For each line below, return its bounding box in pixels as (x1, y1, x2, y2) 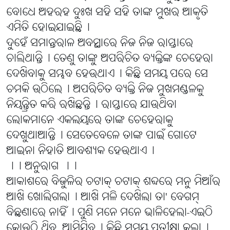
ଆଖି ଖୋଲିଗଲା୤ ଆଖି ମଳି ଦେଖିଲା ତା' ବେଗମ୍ (6, 190, 199, 205)
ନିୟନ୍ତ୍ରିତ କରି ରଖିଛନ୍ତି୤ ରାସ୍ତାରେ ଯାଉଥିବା (6, 98, 177, 113)
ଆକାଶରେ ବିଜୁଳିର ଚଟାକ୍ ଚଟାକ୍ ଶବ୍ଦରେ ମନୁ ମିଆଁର (6, 175, 220, 190)
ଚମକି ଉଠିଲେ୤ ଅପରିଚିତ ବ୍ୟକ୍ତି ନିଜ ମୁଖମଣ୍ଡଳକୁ (6, 82, 204, 98)
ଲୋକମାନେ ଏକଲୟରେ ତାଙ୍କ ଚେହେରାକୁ (6, 113, 173, 128)
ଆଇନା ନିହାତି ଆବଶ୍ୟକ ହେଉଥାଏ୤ (6, 144, 155, 159)
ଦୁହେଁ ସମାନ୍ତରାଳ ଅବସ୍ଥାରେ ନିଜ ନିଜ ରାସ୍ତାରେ (6, 36, 193, 51)
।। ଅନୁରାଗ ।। (6, 159, 77, 175)
